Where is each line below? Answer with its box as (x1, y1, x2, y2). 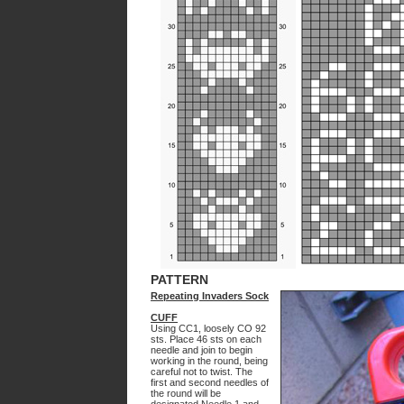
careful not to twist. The (151, 366, 252, 377)
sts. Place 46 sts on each (151, 334, 262, 344)
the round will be (151, 388, 221, 399)
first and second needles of (151, 377, 269, 388)
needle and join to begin (151, 344, 252, 355)
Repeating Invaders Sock (151, 290, 269, 301)
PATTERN (151, 272, 208, 287)
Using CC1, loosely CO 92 (151, 323, 266, 334)
